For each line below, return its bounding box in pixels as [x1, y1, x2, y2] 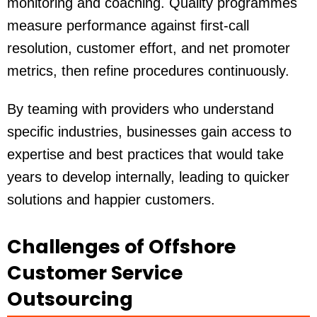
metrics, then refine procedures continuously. [7, 63, 289, 79]
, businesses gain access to [118, 124, 292, 140]
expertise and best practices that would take [7, 146, 284, 163]
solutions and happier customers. [7, 192, 215, 208]
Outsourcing [7, 286, 133, 313]
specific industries [7, 124, 118, 140]
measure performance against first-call [7, 18, 249, 34]
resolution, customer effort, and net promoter [7, 40, 290, 57]
